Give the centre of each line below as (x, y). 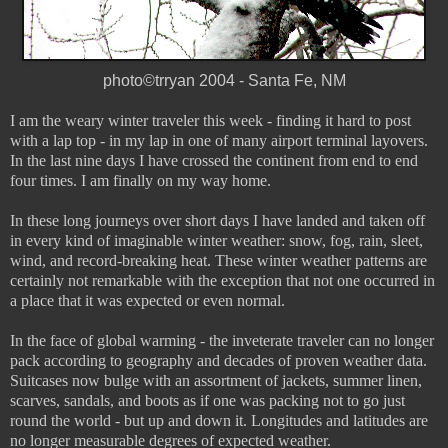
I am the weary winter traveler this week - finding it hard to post (210, 120)
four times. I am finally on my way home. (140, 180)
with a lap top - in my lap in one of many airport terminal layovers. (219, 140)
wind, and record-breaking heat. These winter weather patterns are (218, 260)
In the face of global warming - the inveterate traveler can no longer (222, 340)
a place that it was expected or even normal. (147, 300)
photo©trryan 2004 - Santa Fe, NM (224, 80)
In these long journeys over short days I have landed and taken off (217, 220)
